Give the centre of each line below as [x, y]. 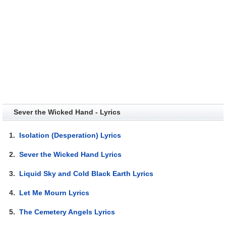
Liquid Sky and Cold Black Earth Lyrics [87, 173]
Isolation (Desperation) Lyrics [70, 135]
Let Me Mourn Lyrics [54, 192]
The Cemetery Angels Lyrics [67, 212]
